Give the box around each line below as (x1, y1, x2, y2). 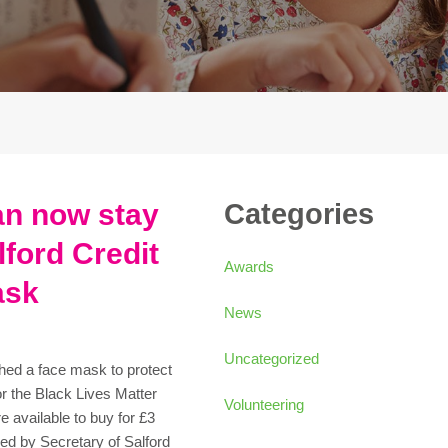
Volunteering (224, 396, 304, 413)
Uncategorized (224, 350, 319, 367)
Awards (224, 258, 274, 275)
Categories (224, 198, 374, 230)
